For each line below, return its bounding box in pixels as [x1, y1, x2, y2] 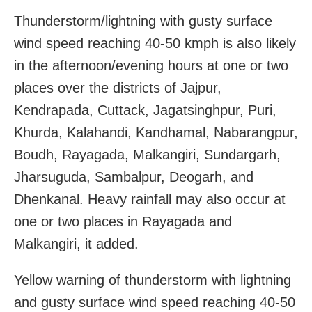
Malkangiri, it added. [14, 235, 139, 251]
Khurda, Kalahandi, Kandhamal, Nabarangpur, [14, 124, 298, 140]
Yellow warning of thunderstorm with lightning [14, 272, 291, 288]
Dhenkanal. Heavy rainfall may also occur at [14, 191, 286, 207]
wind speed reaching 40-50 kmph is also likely [14, 35, 296, 51]
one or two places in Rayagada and [14, 213, 232, 229]
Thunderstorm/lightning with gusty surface [14, 13, 272, 29]
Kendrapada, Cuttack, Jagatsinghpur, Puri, [14, 102, 276, 118]
